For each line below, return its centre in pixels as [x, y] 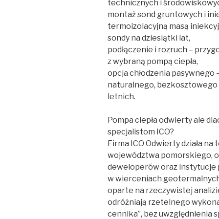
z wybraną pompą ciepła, [153, 62]
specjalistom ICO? [141, 132]
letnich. [121, 97]
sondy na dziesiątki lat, [149, 38]
